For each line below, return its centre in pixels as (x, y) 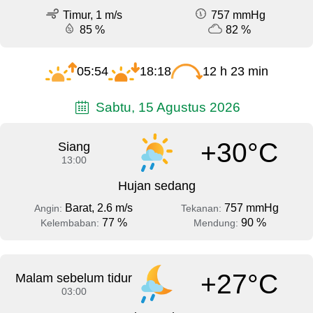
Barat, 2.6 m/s (99, 208)
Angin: (50, 209)
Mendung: (217, 223)
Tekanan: (202, 209)
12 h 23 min (235, 71)
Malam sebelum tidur (74, 278)
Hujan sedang (156, 186)
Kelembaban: (71, 223)
